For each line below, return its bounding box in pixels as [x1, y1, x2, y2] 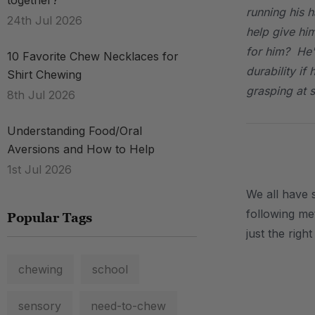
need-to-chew [91, 299, 166, 313]
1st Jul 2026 [7, 162, 72, 176]
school [92, 262, 128, 276]
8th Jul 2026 [7, 88, 75, 102]
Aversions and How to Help [7, 142, 155, 156]
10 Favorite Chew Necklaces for [7, 49, 179, 63]
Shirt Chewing [7, 67, 82, 82]
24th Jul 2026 [7, 13, 82, 27]
